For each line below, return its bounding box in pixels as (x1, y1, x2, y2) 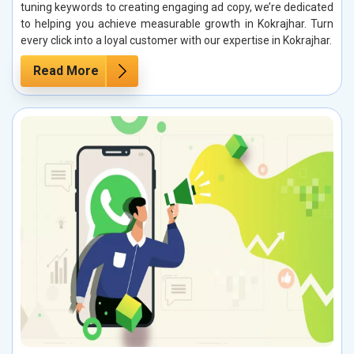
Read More (33, 63, 99, 79)
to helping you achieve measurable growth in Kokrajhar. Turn (21, 17, 333, 31)
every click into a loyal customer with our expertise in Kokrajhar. (21, 34, 332, 47)
